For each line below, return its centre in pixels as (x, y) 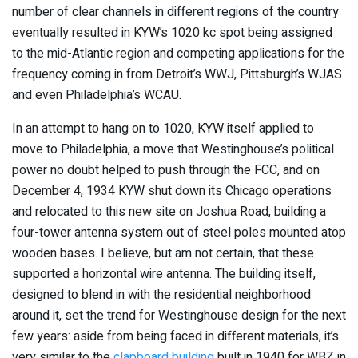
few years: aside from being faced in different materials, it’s (175, 336)
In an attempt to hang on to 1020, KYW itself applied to (163, 128)
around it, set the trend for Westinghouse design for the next (179, 315)
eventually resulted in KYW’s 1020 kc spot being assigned (172, 32)
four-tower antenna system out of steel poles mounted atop (179, 232)
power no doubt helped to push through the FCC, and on (166, 170)
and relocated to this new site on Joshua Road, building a (169, 211)
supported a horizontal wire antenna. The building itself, (164, 274)
